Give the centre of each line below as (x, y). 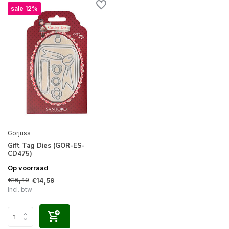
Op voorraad (28, 168)
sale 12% (24, 9)
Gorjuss (19, 133)
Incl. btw (20, 190)
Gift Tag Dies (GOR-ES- (46, 146)
